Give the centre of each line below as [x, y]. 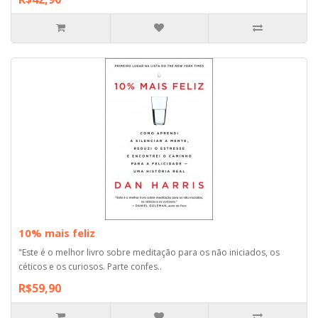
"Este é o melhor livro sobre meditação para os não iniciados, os [149, 252]
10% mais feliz [57, 232]
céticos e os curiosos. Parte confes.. [90, 266]
